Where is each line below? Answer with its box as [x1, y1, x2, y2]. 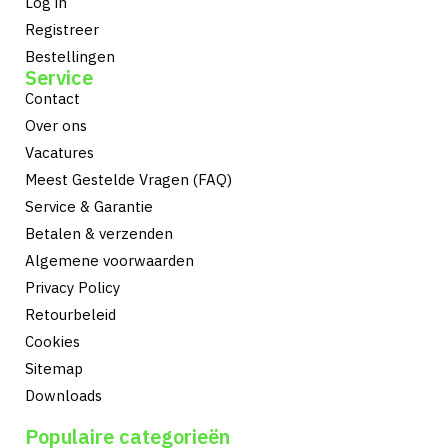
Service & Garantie [25, 196, 153, 216]
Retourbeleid [25, 304, 116, 324]
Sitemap [25, 358, 83, 378]
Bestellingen [25, 46, 115, 66]
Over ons [25, 115, 87, 135]
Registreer [25, 19, 99, 39]
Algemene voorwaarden [25, 250, 194, 270]
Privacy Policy [25, 277, 120, 297]
